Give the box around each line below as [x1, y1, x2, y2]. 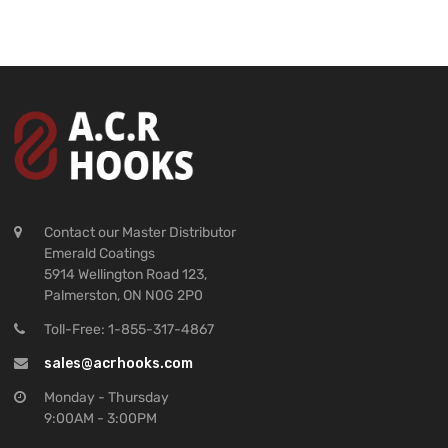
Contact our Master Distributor [44, 223, 236, 241]
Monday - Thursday [44, 388, 169, 406]
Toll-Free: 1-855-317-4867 [44, 320, 214, 338]
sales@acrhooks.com [44, 354, 193, 372]
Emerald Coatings [44, 244, 155, 262]
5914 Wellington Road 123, [44, 265, 207, 283]
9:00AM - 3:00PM [44, 409, 157, 427]
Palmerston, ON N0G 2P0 [44, 286, 203, 304]
